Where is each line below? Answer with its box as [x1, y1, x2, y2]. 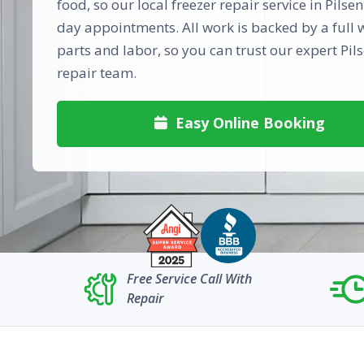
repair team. [57, 63, 136, 82]
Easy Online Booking [171, 113, 325, 132]
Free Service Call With [126, 270, 252, 288]
